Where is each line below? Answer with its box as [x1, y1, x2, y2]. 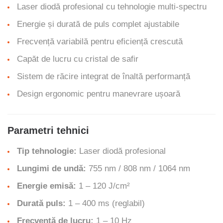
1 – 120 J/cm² [76, 181, 130, 191]
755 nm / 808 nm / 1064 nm [86, 164, 190, 173]
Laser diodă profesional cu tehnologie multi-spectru [17, 2, 207, 11]
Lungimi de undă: [17, 164, 86, 173]
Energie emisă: [17, 181, 76, 191]
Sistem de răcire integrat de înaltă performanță [17, 72, 190, 81]
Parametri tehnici [7, 125, 89, 136]
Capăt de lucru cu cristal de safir [17, 54, 138, 64]
